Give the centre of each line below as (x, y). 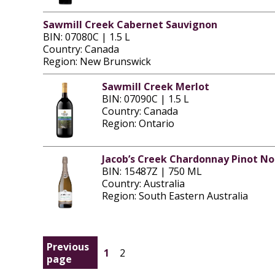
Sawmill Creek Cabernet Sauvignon (130, 25)
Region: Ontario (138, 124)
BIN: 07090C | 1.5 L (145, 99)
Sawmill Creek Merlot (155, 87)
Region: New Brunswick (97, 62)
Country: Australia (143, 183)
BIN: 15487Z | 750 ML (152, 171)
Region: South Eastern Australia (175, 196)
